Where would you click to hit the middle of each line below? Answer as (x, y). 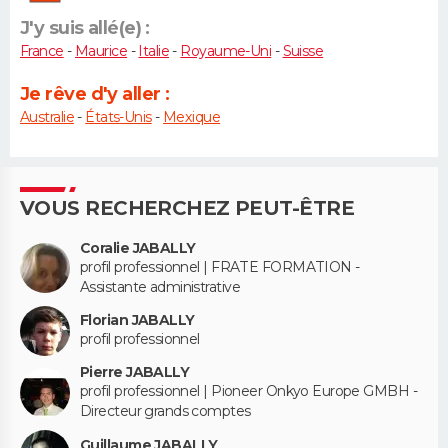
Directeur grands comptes (165, 411)
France (42, 50)
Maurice (101, 50)
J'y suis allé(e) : (85, 27)
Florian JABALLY (137, 320)
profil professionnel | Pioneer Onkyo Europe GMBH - (249, 391)
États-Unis (118, 116)
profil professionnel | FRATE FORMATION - (220, 266)
